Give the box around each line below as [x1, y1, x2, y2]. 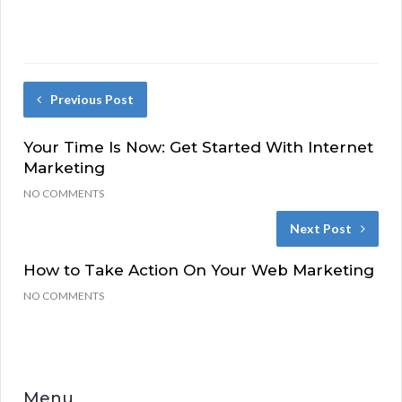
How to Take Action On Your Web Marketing [23, 261, 374, 280]
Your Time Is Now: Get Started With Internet [23, 138, 373, 157]
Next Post [290, 221, 352, 237]
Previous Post [50, 92, 134, 108]
